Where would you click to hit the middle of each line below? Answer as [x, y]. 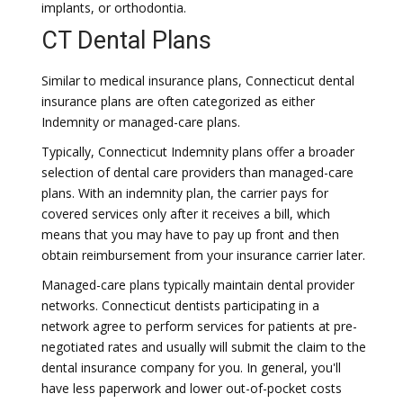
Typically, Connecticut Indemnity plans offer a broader [198, 152]
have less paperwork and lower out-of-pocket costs [192, 388]
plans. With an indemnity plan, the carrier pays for [185, 193]
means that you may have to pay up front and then [190, 234]
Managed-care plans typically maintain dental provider [198, 285]
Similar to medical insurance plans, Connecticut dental [198, 81]
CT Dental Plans [126, 40]
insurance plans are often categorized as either [178, 101]
